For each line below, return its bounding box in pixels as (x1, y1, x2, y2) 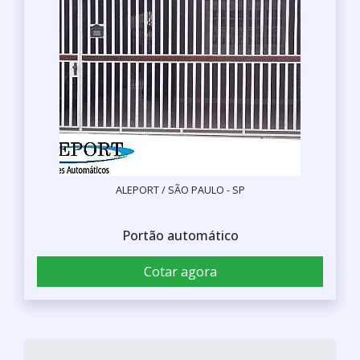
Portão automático (121, 226, 239, 244)
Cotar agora (143, 262, 217, 280)
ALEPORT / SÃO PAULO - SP (115, 182, 245, 197)
